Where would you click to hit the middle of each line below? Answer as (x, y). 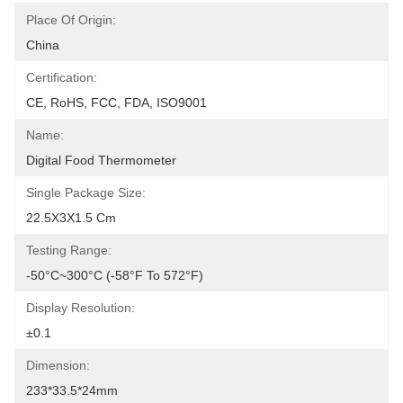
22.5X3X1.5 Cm (71, 218)
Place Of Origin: (71, 20)
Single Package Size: (86, 193)
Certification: (62, 77)
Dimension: (58, 365)
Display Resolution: (81, 308)
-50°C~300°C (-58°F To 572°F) (115, 275)
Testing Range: (69, 250)
